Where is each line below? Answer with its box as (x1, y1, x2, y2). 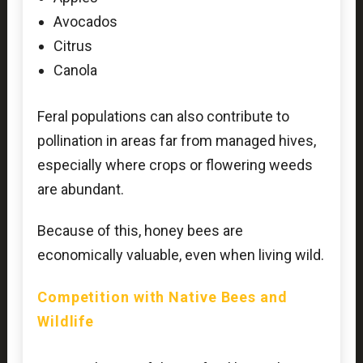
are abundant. (36, 180, 124, 198)
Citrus (53, 36, 92, 54)
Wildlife (36, 312, 95, 330)
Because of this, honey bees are (36, 222, 243, 240)
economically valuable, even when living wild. (36, 246, 324, 264)
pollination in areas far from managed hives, (36, 131, 316, 149)
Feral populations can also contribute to (36, 107, 289, 125)
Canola (53, 61, 97, 79)
